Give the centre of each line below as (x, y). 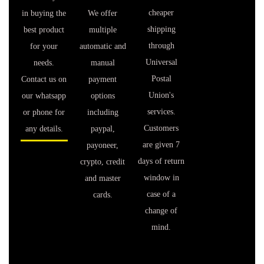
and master (103, 178)
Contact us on (44, 79)
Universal (161, 62)
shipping (161, 29)
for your (44, 46)
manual (103, 63)
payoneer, (103, 145)
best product (44, 30)
